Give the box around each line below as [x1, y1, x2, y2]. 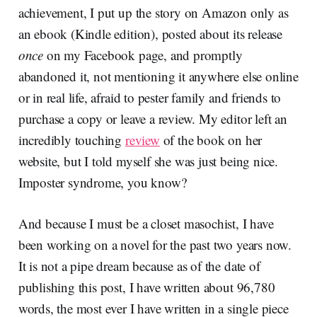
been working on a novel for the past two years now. [18, 236, 292, 254]
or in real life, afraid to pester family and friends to [18, 88, 282, 107]
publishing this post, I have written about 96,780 [18, 278, 275, 296]
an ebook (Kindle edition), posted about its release [18, 25, 283, 43]
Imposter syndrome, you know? [18, 173, 187, 192]
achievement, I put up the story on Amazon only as [18, 4, 289, 22]
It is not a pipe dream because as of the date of [18, 257, 260, 275]
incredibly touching [18, 131, 125, 149]
